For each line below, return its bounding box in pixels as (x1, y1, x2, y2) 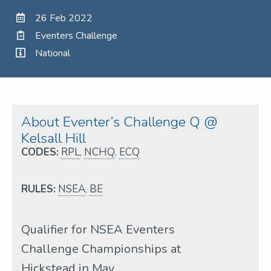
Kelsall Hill (21, 128, 86, 148)
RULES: (21, 181, 56, 196)
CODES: (21, 145, 59, 159)
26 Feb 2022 (35, 11, 93, 25)
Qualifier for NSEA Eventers (21, 221, 175, 238)
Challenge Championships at (21, 240, 181, 257)
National (35, 46, 70, 60)
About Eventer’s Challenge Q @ (21, 112, 218, 131)
